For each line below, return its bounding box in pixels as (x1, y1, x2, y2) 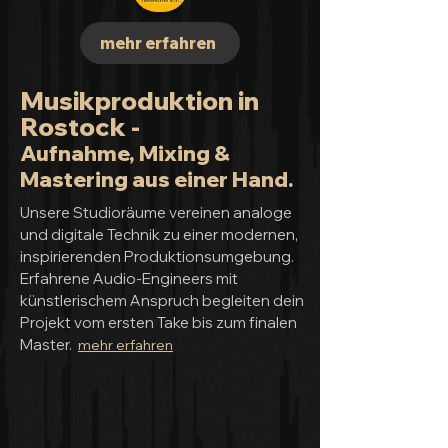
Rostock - (20, 111, 140, 142)
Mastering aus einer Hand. (20, 166, 294, 192)
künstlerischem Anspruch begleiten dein (20, 291, 304, 310)
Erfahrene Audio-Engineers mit (20, 269, 238, 288)
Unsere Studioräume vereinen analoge (20, 203, 292, 222)
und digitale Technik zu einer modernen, (20, 225, 298, 244)
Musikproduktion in (20, 85, 259, 116)
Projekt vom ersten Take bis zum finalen (20, 313, 297, 332)
